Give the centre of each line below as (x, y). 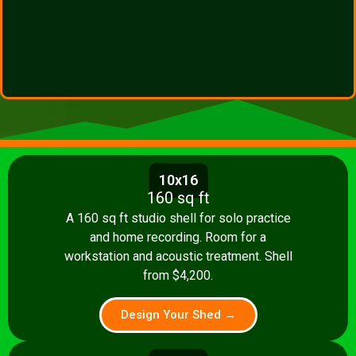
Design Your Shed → (178, 314)
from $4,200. (178, 276)
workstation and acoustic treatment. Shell (178, 257)
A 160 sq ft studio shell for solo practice (178, 219)
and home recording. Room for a (178, 238)
